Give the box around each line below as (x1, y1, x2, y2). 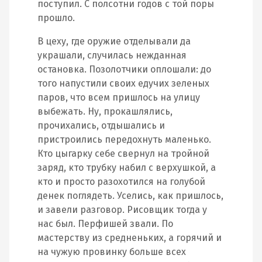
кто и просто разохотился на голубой (37, 176, 205, 187)
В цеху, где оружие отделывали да (37, 36, 191, 47)
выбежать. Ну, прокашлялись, (37, 106, 173, 117)
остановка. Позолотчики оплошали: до (37, 64, 211, 75)
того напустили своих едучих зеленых (37, 78, 209, 89)
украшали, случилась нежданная (37, 50, 187, 61)
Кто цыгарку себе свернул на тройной (37, 148, 209, 159)
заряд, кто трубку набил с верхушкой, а (37, 162, 216, 173)
